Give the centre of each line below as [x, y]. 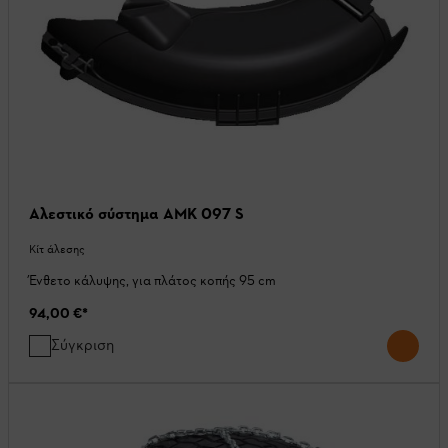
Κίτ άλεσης [57, 249]
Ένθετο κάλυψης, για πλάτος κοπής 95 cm [152, 281]
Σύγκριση [82, 345]
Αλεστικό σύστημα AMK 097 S [136, 214]
